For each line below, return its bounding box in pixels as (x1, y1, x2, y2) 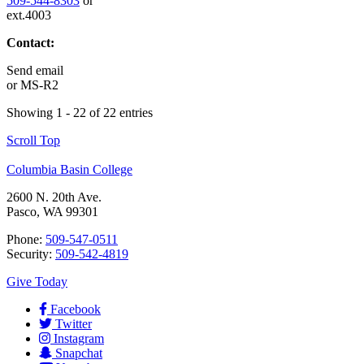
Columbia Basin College (6, 162, 132, 176)
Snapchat (55, 345, 102, 360)
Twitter (55, 316, 92, 331)
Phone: (6, 232, 45, 246)
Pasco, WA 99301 (6, 204, 98, 219)
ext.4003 (6, 7, 51, 22)
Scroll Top (6, 132, 60, 147)
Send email (6, 63, 63, 77)
